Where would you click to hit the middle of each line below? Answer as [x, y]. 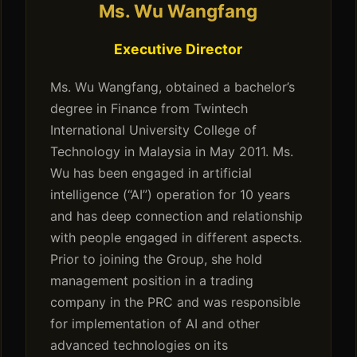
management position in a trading [152, 281]
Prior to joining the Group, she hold [157, 259]
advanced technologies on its [139, 345]
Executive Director [178, 49]
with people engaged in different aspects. [177, 238]
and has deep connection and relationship [177, 216]
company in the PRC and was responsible [176, 302]
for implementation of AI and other [155, 324]
